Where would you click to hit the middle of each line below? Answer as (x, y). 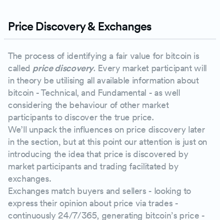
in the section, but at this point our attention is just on (108, 142)
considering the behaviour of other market (88, 105)
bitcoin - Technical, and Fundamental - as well (94, 93)
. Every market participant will (150, 68)
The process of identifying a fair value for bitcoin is (104, 56)
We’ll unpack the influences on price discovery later (107, 129)
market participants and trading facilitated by (93, 166)
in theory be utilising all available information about (103, 80)
